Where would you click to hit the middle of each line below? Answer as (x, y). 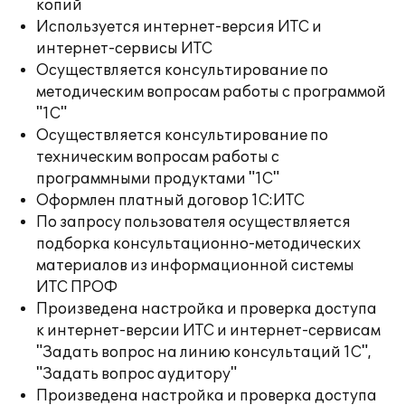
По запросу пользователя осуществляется (193, 222)
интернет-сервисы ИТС (124, 49)
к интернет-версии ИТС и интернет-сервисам (208, 331)
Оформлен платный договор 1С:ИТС (170, 201)
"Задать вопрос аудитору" (137, 374)
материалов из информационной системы (195, 266)
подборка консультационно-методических (198, 244)
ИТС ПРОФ (77, 287)
